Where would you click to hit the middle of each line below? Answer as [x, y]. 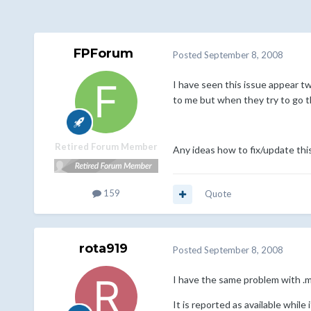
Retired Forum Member [106, 147]
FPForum [103, 54]
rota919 [103, 249]
